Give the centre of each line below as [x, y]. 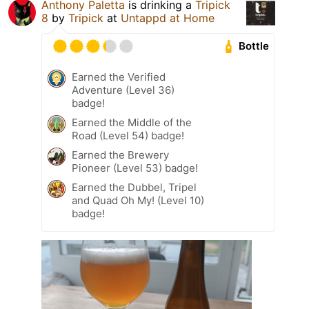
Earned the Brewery [120, 154]
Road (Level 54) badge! [128, 135]
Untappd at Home [168, 18]
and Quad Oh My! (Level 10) [138, 200]
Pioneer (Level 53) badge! [135, 168]
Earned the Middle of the [132, 122]
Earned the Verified [119, 77]
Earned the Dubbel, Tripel [134, 187]
